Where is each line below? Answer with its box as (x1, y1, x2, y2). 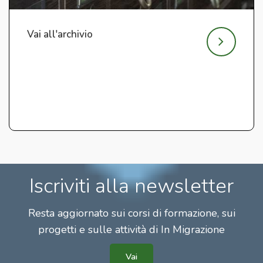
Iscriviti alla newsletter (29, 171, 234, 200)
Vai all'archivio (27, 27, 93, 41)
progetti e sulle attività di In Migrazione (38, 222, 225, 237)
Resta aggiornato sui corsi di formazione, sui (28, 205, 235, 220)
